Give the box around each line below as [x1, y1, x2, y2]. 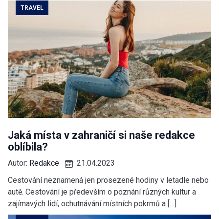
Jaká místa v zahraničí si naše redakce [8, 129, 195, 142]
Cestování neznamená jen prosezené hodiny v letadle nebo [8, 175, 209, 185]
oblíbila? [8, 141, 48, 153]
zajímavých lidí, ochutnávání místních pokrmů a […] [8, 199, 176, 209]
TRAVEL [21, 4, 44, 12]
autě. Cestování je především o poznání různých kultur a [8, 187, 196, 197]
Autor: [8, 158, 29, 168]
